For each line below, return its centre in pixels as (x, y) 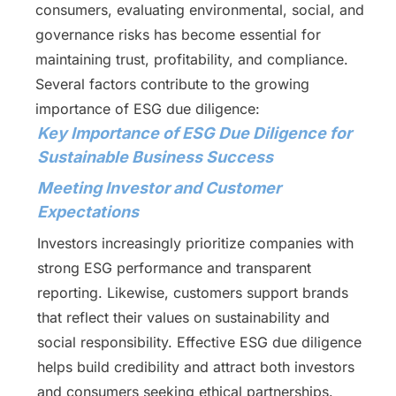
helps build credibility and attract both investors (195, 367)
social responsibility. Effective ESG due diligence (199, 342)
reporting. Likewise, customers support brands (192, 293)
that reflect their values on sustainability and (183, 317)
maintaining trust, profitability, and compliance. (192, 59)
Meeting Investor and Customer (159, 188)
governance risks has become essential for (178, 34)
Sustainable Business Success (155, 157)
